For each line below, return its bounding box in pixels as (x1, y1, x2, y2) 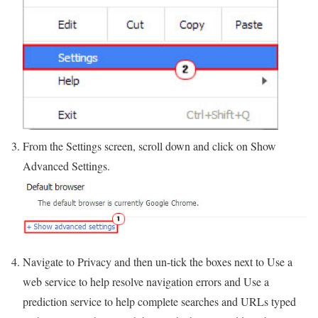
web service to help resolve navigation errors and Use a (23, 273, 269, 289)
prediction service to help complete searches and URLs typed (23, 293, 296, 309)
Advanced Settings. (23, 158, 110, 174)
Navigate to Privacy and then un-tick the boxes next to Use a (23, 253, 292, 269)
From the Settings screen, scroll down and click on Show (23, 138, 276, 154)
